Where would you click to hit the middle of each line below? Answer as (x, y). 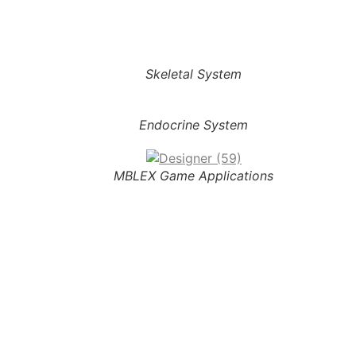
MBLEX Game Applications (194, 176)
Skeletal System (194, 74)
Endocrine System (194, 125)
